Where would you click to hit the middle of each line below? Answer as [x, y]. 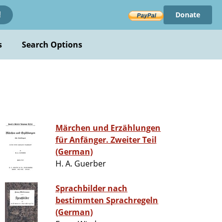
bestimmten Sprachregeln [107, 200]
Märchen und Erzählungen [108, 128]
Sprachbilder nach [91, 189]
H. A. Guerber [81, 164]
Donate [188, 15]
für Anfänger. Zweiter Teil [106, 140]
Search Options [52, 45]
